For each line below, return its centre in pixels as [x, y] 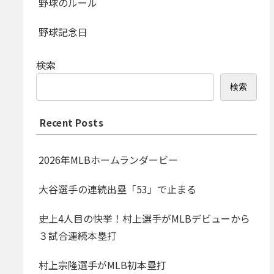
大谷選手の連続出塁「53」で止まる [118, 189]
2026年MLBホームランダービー [109, 160]
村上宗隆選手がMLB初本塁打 [103, 265]
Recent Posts [72, 123]
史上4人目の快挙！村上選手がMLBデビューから [145, 219]
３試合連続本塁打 [78, 236]
